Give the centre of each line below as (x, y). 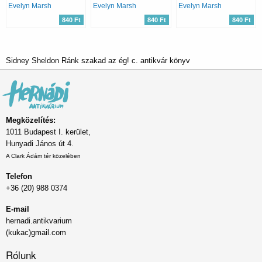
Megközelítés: (31, 120)
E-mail (18, 209)
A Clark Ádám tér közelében (43, 156)
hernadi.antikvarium (39, 221)
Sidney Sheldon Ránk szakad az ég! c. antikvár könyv (98, 60)
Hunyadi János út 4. (40, 144)
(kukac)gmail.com (36, 233)
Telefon (19, 177)
